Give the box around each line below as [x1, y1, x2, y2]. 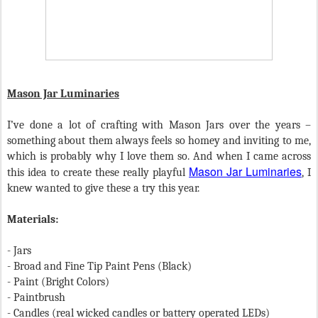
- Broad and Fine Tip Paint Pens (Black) [7, 260, 192, 273]
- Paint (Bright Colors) [7, 275, 109, 289]
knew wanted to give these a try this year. [7, 182, 199, 195]
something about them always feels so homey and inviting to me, [7, 134, 311, 148]
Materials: [7, 213, 58, 226]
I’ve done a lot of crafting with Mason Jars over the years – [7, 119, 311, 132]
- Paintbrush [7, 291, 65, 305]
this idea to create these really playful [7, 166, 189, 180]
